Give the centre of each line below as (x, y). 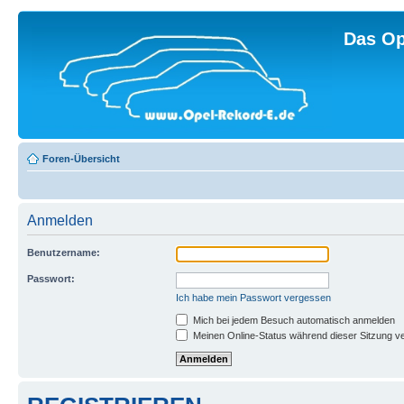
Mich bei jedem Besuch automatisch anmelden (293, 320)
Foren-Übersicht (81, 159)
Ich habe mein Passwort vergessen (253, 298)
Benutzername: (64, 252)
